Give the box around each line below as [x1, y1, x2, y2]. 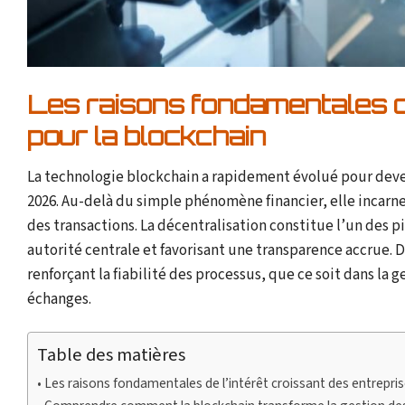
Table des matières [37, 341, 185, 368]
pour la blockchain [27, 121, 266, 153]
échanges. [27, 287, 91, 310]
